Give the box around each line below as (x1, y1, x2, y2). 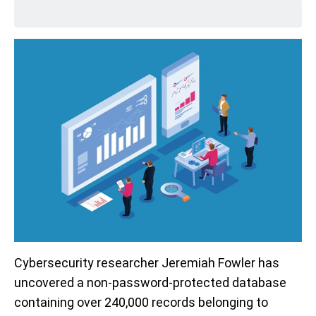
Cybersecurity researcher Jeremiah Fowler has (14, 255, 279, 271)
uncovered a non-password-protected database (14, 275, 286, 291)
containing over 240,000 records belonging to (14, 295, 268, 310)
